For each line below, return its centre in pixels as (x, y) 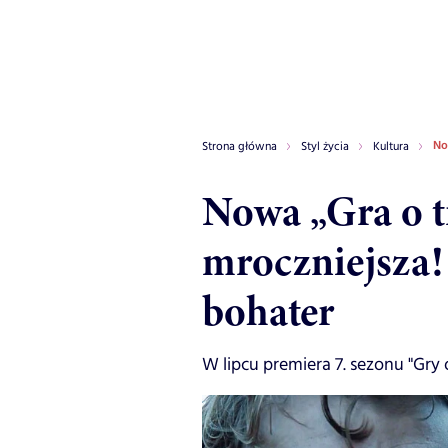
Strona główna (239, 146)
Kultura (391, 146)
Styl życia (325, 146)
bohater (268, 311)
